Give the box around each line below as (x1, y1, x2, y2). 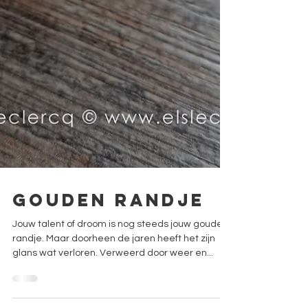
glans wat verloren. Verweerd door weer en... (100, 261, 213, 270)
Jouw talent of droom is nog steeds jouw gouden (12, 232, 228, 241)
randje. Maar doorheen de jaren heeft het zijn (12, 246, 215, 256)
